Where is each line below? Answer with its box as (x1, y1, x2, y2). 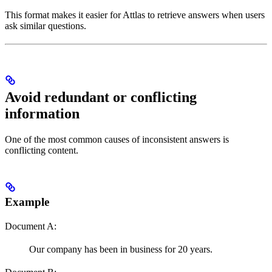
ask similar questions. (5, 20, 86, 31)
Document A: (5, 221, 56, 232)
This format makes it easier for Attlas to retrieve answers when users (5, 9, 265, 20)
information (5, 106, 80, 122)
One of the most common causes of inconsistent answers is (5, 134, 229, 145)
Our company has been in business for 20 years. (29, 244, 212, 255)
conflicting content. (5, 145, 78, 156)
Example (5, 195, 49, 209)
